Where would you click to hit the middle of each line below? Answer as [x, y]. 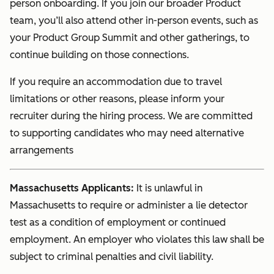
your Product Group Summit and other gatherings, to [130, 38]
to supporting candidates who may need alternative [127, 133]
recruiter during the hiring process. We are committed [131, 116]
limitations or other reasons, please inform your [117, 99]
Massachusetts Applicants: [73, 188]
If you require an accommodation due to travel [116, 82]
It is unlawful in [169, 188]
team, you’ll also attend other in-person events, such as [134, 21]
